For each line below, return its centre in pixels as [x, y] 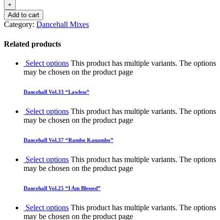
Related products [32, 44]
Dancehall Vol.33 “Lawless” [56, 92]
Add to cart [24, 15]
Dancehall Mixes [63, 25]
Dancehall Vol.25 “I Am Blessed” [62, 188]
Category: [20, 25]
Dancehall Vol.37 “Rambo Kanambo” [69, 140]
